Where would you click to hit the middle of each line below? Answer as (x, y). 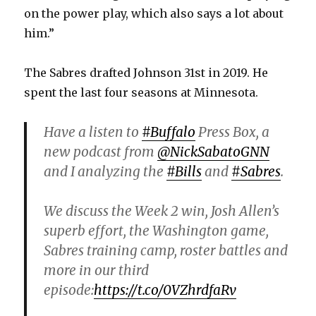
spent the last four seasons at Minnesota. (141, 93)
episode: (69, 290)
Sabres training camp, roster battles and (166, 251)
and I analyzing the (105, 172)
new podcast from (101, 152)
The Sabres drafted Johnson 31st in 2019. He (146, 73)
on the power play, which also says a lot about (154, 14)
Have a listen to (93, 132)
